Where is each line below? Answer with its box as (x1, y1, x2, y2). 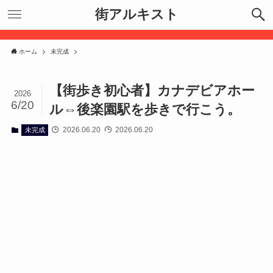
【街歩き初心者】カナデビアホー (49, 83, 255, 99)
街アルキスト (94, 7, 179, 22)
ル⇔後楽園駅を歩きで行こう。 (49, 102, 241, 118)
